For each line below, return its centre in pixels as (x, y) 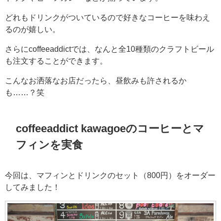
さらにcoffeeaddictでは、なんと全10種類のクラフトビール (110, 49)
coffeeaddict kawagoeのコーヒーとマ (110, 128)
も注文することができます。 (56, 60)
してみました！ (33, 187)
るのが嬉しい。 (33, 29)
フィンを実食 (50, 144)
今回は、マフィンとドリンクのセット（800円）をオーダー (110, 175)
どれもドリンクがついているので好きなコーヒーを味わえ (108, 17)
